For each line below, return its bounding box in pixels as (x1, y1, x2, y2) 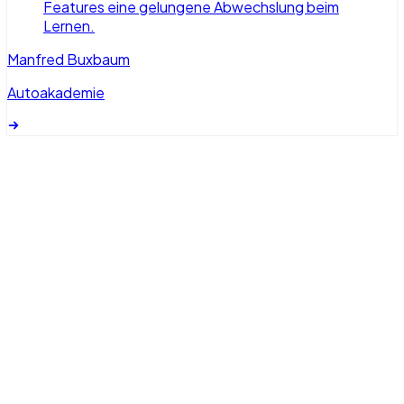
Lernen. (43, 16, 95, 36)
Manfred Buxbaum (7, 50, 130, 69)
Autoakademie (7, 83, 105, 103)
